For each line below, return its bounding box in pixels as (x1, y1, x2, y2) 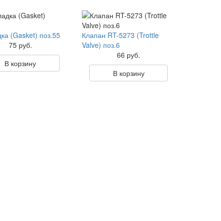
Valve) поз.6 (81, 40, 120, 50)
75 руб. (8, 40, 32, 50)
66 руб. (117, 50, 141, 60)
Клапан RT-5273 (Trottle (81, 30, 159, 40)
